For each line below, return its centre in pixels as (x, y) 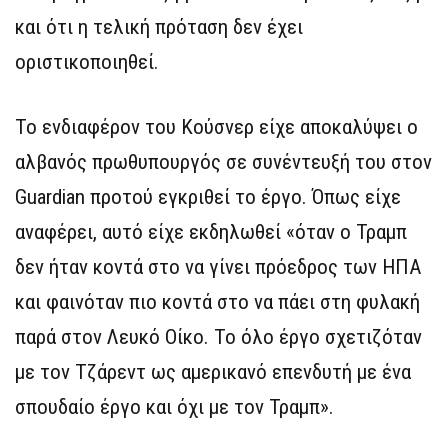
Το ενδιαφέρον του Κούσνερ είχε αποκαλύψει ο (216, 127)
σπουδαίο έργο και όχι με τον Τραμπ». (174, 407)
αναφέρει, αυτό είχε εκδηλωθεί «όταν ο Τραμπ (211, 232)
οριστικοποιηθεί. (87, 62)
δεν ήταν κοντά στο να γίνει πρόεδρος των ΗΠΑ (218, 267)
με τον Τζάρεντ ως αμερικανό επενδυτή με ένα (213, 372)
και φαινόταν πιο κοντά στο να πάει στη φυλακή (217, 302)
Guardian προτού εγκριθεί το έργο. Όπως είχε (208, 197)
